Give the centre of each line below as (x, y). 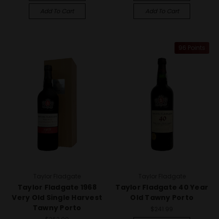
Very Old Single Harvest (57, 197)
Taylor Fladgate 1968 (57, 187)
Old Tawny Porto (162, 197)
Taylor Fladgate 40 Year (162, 187)
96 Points (192, 47)
